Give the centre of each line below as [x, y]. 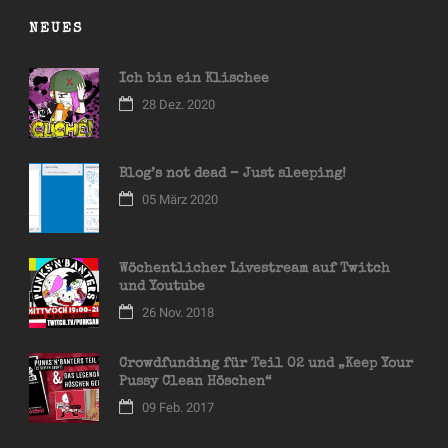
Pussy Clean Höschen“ [195, 382]
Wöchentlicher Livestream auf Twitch [254, 269]
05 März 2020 [180, 200]
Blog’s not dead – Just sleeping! [232, 174]
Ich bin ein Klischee [194, 79]
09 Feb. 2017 [178, 408]
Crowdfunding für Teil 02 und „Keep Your [266, 364]
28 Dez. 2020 [178, 105]
